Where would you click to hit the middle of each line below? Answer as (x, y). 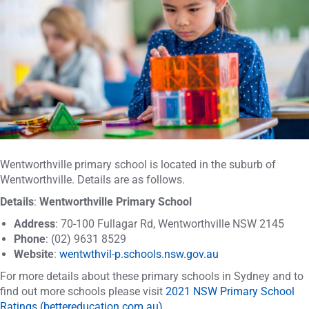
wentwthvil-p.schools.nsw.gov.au (139, 254)
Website (34, 254)
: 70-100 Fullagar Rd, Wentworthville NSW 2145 (170, 224)
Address (34, 224)
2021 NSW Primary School (230, 291)
